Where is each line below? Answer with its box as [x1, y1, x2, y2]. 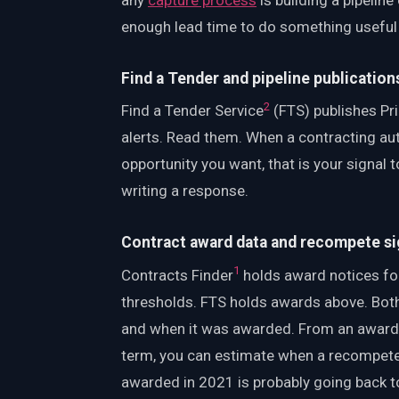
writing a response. [121, 182, 248, 200]
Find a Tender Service [121, 102, 264, 120]
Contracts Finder [121, 265, 233, 284]
